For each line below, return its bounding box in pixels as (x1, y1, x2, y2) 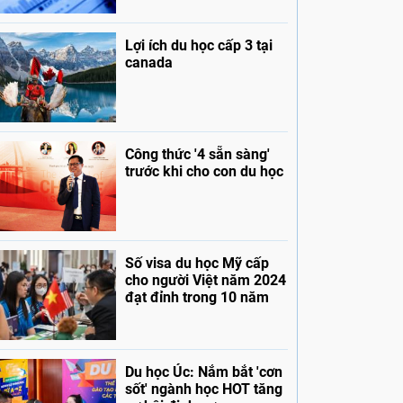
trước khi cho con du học (124, 163, 283, 181)
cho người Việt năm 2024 (124, 272, 286, 290)
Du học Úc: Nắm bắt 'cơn (124, 363, 282, 381)
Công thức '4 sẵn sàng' (124, 146, 270, 164)
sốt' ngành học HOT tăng (124, 381, 282, 399)
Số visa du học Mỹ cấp (124, 255, 269, 273)
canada (124, 54, 173, 72)
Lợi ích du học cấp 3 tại (124, 37, 273, 55)
